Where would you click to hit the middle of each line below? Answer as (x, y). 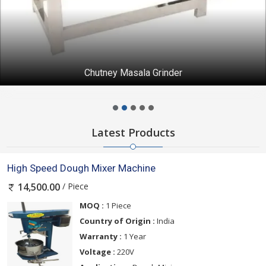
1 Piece (118, 205)
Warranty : (101, 236)
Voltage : (97, 251)
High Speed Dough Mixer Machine (81, 168)
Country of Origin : (117, 221)
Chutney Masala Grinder (133, 73)
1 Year (134, 236)
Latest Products (133, 133)
